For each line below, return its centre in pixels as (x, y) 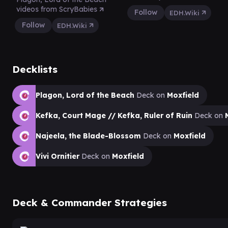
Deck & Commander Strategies (90, 202)
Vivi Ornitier (58, 156)
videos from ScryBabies (58, 9)
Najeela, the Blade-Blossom (88, 136)
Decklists (35, 69)
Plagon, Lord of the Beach (85, 95)
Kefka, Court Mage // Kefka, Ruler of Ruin (114, 115)
